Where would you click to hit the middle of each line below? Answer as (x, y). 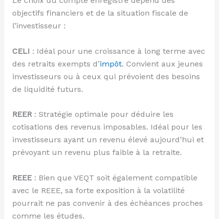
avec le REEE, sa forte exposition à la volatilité (98, 190)
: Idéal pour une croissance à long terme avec (117, 51)
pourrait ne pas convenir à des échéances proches (107, 203)
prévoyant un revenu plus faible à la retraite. (97, 153)
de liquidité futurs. (47, 89)
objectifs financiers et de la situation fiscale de (100, 13)
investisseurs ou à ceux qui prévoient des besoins (106, 76)
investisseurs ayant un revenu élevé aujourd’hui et (108, 140)
